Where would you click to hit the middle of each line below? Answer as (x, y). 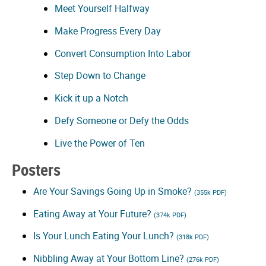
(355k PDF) (210, 192)
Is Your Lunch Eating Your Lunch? (105, 236)
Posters (36, 169)
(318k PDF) (193, 237)
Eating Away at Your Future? (94, 213)
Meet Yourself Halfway (102, 9)
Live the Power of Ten (100, 143)
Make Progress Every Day (108, 31)
